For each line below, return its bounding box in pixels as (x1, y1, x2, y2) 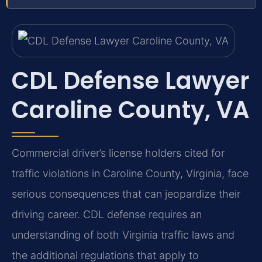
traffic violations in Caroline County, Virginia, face (12, 167, 249, 180)
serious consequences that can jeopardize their (12, 187, 240, 200)
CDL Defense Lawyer (12, 64, 250, 97)
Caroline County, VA (12, 93, 250, 126)
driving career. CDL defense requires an (12, 208, 202, 220)
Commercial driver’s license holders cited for (12, 146, 225, 159)
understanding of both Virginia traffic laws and (12, 228, 235, 241)
